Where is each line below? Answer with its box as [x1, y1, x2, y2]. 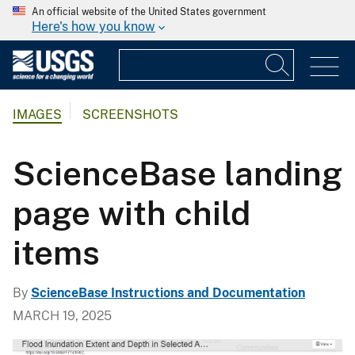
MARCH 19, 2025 [13, 307, 112, 323]
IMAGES [13, 107, 62, 123]
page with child [13, 193, 250, 232]
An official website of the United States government [32, 6, 266, 17]
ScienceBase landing [13, 153, 342, 193]
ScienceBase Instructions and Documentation [31, 284, 305, 300]
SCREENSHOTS [82, 107, 178, 123]
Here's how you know [32, 19, 155, 34]
